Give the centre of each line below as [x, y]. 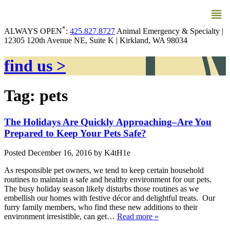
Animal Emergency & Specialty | [170, 31]
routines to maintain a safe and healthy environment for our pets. [109, 180]
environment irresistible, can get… [61, 217]
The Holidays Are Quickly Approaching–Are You [108, 122]
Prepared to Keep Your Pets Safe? [75, 133]
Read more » [138, 217]
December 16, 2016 [60, 153]
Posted [16, 153]
